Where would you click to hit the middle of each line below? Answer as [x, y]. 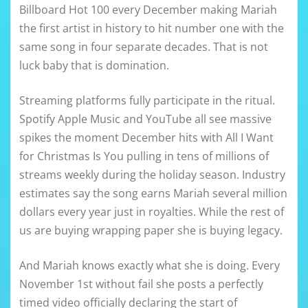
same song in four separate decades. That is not [144, 47]
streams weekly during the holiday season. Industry [152, 175]
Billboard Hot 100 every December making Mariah [148, 10]
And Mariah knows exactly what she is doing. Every [150, 266]
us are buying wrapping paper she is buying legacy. [151, 231]
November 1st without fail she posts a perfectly [141, 284]
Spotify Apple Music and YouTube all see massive [145, 119]
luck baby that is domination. [94, 66]
